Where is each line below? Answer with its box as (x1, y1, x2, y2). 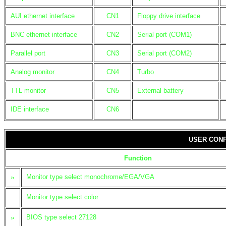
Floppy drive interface (137, 12, 200, 20)
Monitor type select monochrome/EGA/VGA (26, 173, 154, 181)
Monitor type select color (26, 193, 98, 201)
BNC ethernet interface (11, 31, 77, 38)
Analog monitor (11, 68, 54, 76)
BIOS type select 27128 (26, 213, 96, 221)
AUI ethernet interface (11, 12, 75, 20)
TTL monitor (11, 87, 46, 94)
